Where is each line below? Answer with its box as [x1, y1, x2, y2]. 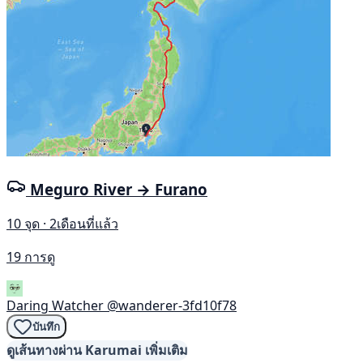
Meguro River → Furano [30, 178, 207, 199]
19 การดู [6, 248, 55, 267]
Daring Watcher [6, 297, 104, 315]
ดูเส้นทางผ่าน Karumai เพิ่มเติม [6, 341, 188, 360]
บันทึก [32, 320, 60, 333]
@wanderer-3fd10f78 [107, 297, 237, 315]
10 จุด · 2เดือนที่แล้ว [6, 215, 118, 233]
